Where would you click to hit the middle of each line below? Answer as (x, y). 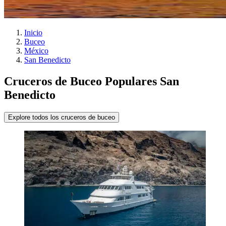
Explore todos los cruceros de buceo (62, 117)
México (36, 50)
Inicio (33, 32)
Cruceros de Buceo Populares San (92, 81)
